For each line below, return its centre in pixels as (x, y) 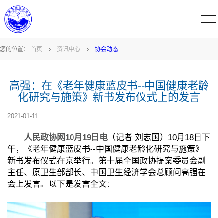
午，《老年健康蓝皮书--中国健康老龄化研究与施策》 (105, 149)
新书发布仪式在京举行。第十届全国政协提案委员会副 (107, 161)
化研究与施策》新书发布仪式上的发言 (109, 97)
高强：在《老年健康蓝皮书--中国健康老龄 (109, 85)
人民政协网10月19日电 (57, 137)
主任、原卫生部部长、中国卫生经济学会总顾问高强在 (107, 173)
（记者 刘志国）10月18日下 (159, 137)
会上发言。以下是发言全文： (61, 184)
